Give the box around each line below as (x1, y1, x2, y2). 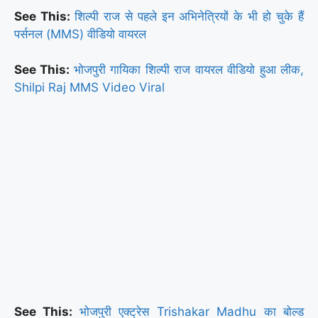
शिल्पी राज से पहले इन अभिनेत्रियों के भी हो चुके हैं (74, 9, 305, 23)
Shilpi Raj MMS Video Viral (14, 80, 165, 95)
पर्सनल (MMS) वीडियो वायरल (14, 26, 146, 41)
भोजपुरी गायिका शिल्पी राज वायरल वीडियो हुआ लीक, (73, 62, 305, 77)
